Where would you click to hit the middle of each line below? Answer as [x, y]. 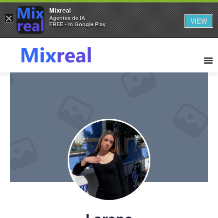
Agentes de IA [67, 18]
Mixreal [60, 10]
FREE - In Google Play [77, 24]
